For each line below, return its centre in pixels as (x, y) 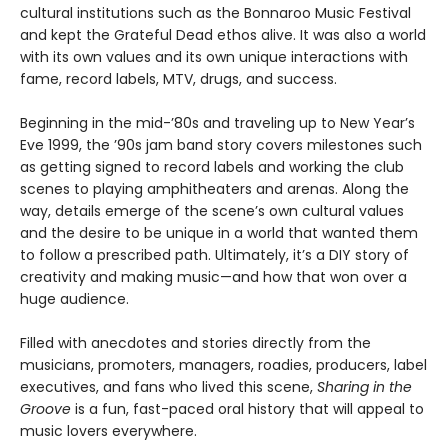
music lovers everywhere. (108, 431)
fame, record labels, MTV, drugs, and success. (178, 79)
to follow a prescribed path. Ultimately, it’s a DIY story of (214, 255)
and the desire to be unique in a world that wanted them (219, 233)
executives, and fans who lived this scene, (168, 387)
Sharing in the (364, 387)
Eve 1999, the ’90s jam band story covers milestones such (221, 145)
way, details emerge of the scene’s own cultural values (212, 211)
